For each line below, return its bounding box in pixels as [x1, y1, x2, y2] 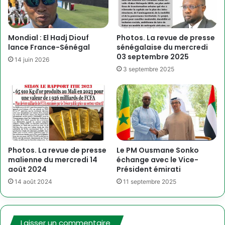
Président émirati [117, 164, 181, 175]
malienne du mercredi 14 [8, 155, 97, 165]
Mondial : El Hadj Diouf [8, 32, 89, 43]
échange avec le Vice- [117, 155, 198, 165]
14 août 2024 [15, 178, 52, 186]
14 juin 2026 [15, 55, 49, 63]
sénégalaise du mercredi [117, 42, 208, 52]
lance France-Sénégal [8, 42, 90, 52]
